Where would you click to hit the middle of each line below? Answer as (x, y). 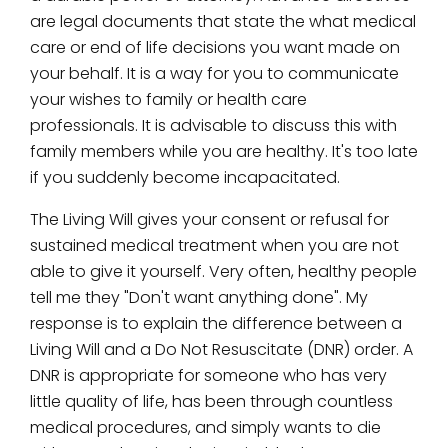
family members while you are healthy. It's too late (224, 151)
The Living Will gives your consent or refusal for (209, 219)
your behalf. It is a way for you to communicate (214, 73)
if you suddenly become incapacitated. (185, 177)
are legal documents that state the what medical (223, 21)
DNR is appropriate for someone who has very (208, 375)
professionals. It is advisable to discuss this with (213, 125)
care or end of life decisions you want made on (215, 47)
